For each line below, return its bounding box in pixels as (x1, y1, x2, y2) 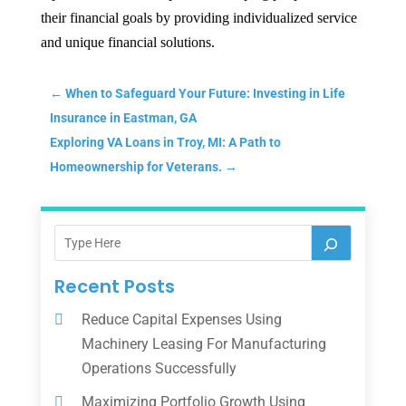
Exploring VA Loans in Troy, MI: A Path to (49, 134, 281, 150)
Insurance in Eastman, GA (49, 110, 197, 125)
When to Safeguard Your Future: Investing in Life (64, 85, 345, 101)
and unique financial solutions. (40, 34, 215, 50)
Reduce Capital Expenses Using (81, 310, 282, 328)
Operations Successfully (81, 359, 237, 377)
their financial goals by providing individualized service (40, 9, 357, 25)
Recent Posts (53, 273, 175, 299)
